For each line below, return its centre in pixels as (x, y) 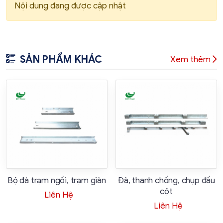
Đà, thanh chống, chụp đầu (166, 181)
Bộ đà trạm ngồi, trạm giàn (57, 181)
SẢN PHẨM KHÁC (61, 59)
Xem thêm (190, 59)
